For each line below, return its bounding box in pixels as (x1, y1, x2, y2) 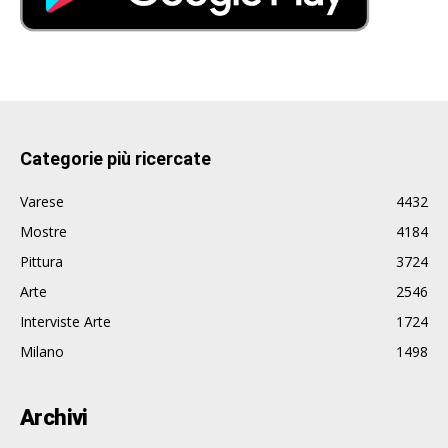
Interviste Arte (20, 312, 111, 332)
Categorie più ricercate (20, 148, 211, 170)
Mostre (20, 222, 67, 242)
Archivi (20, 405, 88, 431)
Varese (20, 192, 64, 212)
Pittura (20, 252, 63, 272)
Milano (20, 342, 64, 362)
